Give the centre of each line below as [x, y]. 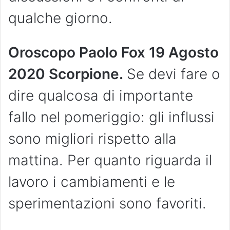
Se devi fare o [174, 74]
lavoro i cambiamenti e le [92, 181]
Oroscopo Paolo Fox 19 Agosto [113, 52]
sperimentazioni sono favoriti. [107, 203]
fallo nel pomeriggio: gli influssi [111, 117]
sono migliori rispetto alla [92, 138]
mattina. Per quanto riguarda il [110, 160]
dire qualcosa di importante [101, 95]
